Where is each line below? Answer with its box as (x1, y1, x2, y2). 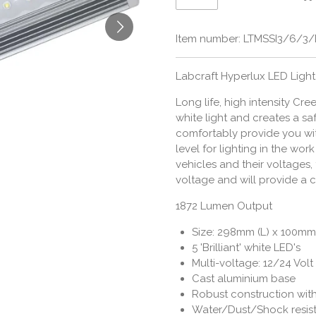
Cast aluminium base (191, 272, 296, 286)
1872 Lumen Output (176, 200, 272, 213)
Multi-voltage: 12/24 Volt (191, 257, 313, 270)
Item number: (176, 32, 241, 46)
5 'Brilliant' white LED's (191, 241, 300, 255)
